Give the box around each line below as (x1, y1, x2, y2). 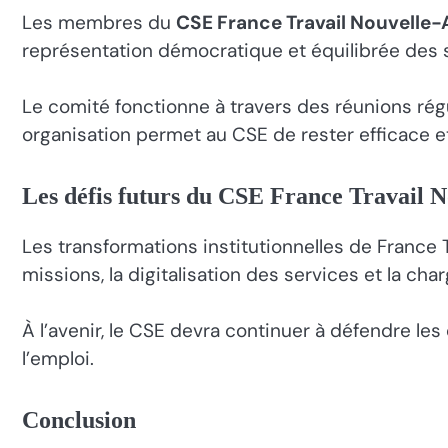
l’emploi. (22, 346, 94, 372)
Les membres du (22, 9, 176, 35)
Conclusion (22, 406, 136, 433)
